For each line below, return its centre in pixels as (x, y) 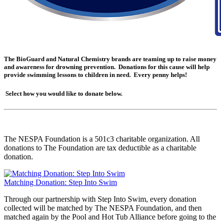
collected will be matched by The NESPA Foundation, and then (103, 208)
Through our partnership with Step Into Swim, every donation (100, 199)
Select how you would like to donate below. (63, 94)
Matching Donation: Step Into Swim (60, 182)
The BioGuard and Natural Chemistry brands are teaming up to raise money (110, 59)
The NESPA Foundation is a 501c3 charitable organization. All (102, 139)
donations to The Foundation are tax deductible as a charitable (100, 147)
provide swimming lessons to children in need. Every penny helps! (95, 75)
